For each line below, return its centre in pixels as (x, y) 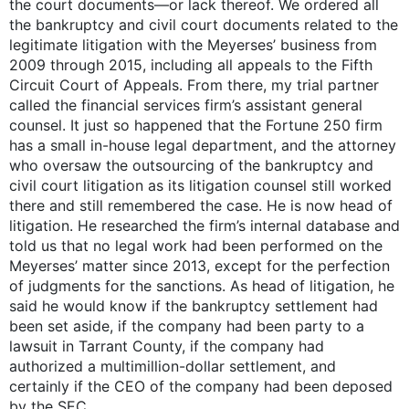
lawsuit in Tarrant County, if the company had (167, 346)
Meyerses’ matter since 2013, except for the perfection (199, 265)
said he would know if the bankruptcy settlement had (194, 305)
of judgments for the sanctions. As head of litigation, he (202, 285)
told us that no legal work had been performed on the (196, 245)
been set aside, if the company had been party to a (187, 325)
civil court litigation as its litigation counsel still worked (200, 185)
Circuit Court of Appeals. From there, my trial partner (194, 84)
